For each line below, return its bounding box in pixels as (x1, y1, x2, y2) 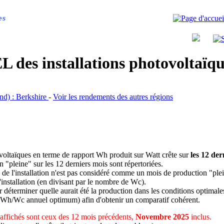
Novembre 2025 (135, 212, 189, 221)
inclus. (189, 212, 211, 221)
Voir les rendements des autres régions (53, 92, 173, 101)
